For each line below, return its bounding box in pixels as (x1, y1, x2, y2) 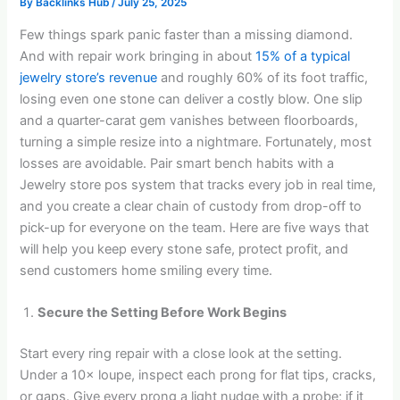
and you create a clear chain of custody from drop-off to (20, 197, 362, 214)
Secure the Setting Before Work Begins (37, 304, 287, 321)
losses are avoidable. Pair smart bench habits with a (20, 154, 335, 171)
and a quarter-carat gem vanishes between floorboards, (20, 112, 359, 129)
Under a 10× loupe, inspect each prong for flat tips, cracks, (20, 366, 377, 383)
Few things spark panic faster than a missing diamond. (20, 26, 354, 43)
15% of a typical (255, 47, 351, 64)
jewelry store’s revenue (20, 69, 158, 86)
